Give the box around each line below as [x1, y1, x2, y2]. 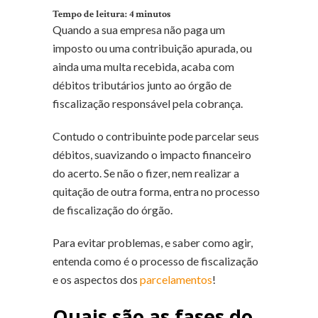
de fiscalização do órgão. [53, 202, 172, 216]
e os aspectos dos [53, 272, 140, 286]
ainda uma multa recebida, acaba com [53, 59, 234, 73]
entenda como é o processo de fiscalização [53, 253, 258, 268]
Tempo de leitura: [53, 7, 129, 21]
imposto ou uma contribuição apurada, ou [53, 40, 252, 55]
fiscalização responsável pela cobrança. [53, 96, 243, 110]
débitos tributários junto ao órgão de [53, 77, 231, 92]
